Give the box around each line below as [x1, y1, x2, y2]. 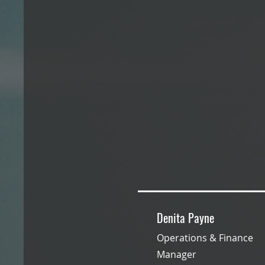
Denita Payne [157, 209, 214, 227]
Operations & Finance [157, 231, 253, 244]
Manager [157, 248, 199, 261]
